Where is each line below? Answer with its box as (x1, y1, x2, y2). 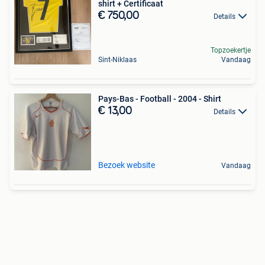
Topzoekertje (211, 46, 251, 54)
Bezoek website (98, 160, 155, 170)
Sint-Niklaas (98, 56, 137, 64)
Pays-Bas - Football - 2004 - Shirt (98, 94, 221, 104)
